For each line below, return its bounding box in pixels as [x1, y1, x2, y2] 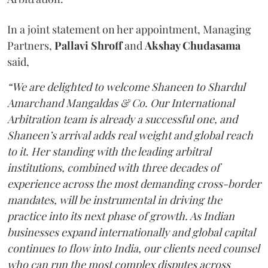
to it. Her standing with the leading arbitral [7, 144, 211, 159]
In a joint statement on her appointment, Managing [7, 22, 251, 36]
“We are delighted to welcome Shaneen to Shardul [7, 79, 245, 94]
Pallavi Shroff [52, 38, 124, 53]
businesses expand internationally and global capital [7, 224, 255, 239]
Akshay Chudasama [145, 38, 240, 53]
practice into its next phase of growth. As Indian [7, 208, 234, 223]
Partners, [7, 38, 52, 53]
